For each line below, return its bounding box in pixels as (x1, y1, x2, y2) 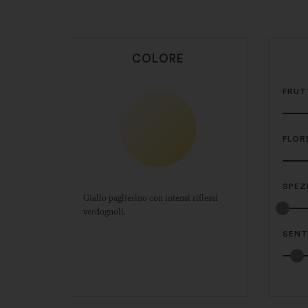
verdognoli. (82, 204, 126, 217)
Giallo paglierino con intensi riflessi (82, 190, 218, 203)
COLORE (131, 52, 184, 65)
